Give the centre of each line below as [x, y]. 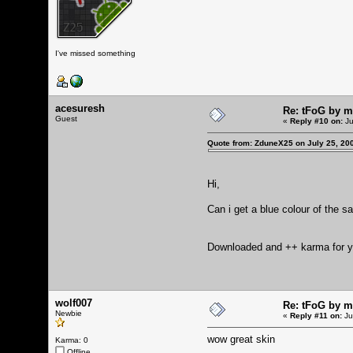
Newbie [69, 313]
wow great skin [241, 339]
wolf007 [74, 303]
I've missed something [95, 53]
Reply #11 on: [316, 315]
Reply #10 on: [316, 121]
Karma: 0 [72, 340]
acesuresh [80, 108]
